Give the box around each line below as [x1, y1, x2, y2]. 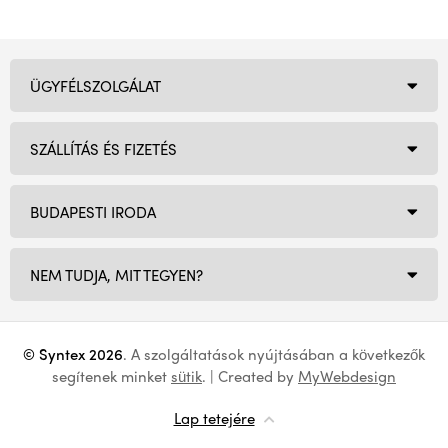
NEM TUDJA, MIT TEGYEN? [30, 263, 203, 286]
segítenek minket [52, 365, 171, 387]
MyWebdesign [298, 365, 396, 387]
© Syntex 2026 [23, 343, 123, 365]
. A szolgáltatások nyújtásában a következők [123, 343, 425, 365]
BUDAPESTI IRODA [30, 200, 156, 223]
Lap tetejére [173, 407, 255, 429]
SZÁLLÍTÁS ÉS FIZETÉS [30, 137, 177, 160]
